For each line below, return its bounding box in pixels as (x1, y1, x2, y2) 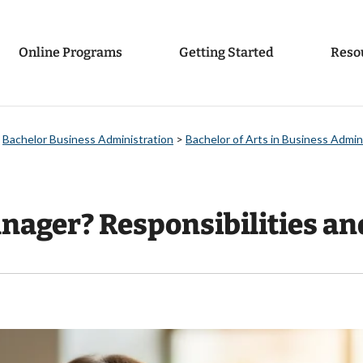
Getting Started (179, 45, 274, 61)
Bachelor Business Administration (2, 132, 173, 147)
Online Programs (19, 45, 122, 61)
